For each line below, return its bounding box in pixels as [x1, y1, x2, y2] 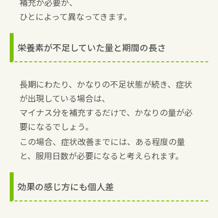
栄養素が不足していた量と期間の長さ [18, 40, 166, 54]
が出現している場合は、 [19, 91, 110, 104]
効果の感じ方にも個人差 [18, 180, 114, 193]
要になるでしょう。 [19, 120, 93, 132]
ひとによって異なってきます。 [19, 10, 132, 22]
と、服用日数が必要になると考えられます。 [19, 149, 183, 162]
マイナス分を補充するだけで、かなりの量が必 [19, 106, 193, 118]
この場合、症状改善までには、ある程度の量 [19, 135, 185, 147]
